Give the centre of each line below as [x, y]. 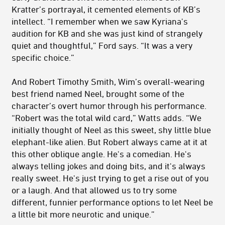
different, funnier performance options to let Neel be [112, 202]
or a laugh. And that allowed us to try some [94, 190]
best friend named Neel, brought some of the [98, 93]
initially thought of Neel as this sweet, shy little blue [111, 129]
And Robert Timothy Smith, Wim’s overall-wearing [108, 81]
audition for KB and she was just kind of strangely [107, 33]
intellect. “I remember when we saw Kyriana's [100, 21]
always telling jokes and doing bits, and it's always [108, 165]
